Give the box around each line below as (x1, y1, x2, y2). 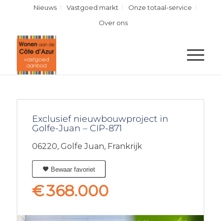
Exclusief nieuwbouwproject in (32, 113, 168, 124)
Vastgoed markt (67, 3, 118, 11)
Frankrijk (107, 142, 142, 151)
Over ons (98, 19, 128, 27)
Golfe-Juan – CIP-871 (32, 123, 122, 134)
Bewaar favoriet (48, 166, 95, 173)
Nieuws (34, 3, 57, 11)
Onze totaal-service (128, 3, 192, 11)
